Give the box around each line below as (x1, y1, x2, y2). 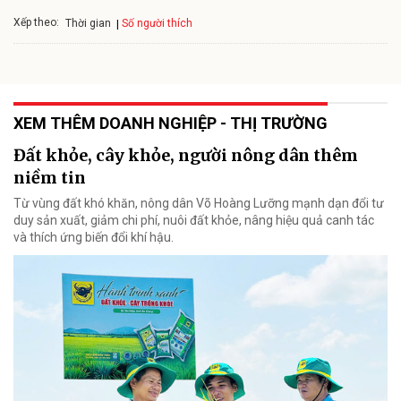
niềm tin (13, 166, 86, 188)
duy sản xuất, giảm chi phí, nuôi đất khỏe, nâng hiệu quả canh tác (13, 212, 374, 227)
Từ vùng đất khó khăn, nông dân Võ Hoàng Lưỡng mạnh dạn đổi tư (13, 195, 384, 210)
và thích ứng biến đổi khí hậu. (13, 229, 174, 244)
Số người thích (122, 16, 192, 30)
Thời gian (65, 17, 111, 30)
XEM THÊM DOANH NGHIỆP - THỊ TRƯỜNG (13, 113, 328, 132)
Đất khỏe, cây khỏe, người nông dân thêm (13, 144, 358, 166)
